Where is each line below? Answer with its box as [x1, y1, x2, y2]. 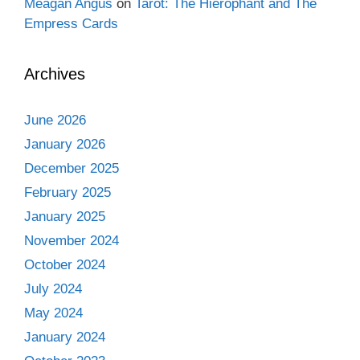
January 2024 [24, 329, 105, 345]
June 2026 [24, 112, 86, 128]
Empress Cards [24, 16, 118, 31]
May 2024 [24, 305, 83, 321]
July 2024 [24, 281, 82, 297]
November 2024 [24, 233, 119, 248]
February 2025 [24, 185, 111, 200]
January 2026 [24, 137, 105, 152]
